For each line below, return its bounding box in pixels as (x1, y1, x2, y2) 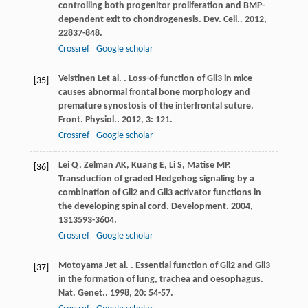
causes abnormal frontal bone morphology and (58, 87, 250, 98)
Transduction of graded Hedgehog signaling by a (58, 173, 254, 184)
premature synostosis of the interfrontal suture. (58, 100, 254, 111)
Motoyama (58, 260, 103, 271)
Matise (186, 159, 214, 170)
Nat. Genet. (58, 287, 105, 298)
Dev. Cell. (203, 14, 240, 25)
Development (170, 201, 226, 212)
